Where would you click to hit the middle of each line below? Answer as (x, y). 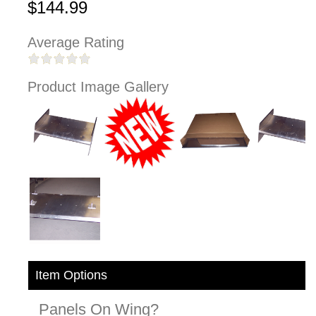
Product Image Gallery (98, 87)
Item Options (71, 275)
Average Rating (76, 43)
